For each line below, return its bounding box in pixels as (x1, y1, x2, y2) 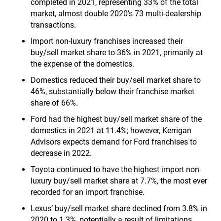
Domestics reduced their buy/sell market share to (31, 75, 201, 85)
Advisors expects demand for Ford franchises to (31, 137, 197, 147)
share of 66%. (31, 98, 78, 108)
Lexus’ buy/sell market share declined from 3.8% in (31, 204, 208, 213)
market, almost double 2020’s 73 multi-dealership (31, 9, 202, 18)
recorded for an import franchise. (31, 187, 145, 197)
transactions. (31, 20, 76, 30)
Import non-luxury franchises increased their (31, 37, 184, 46)
